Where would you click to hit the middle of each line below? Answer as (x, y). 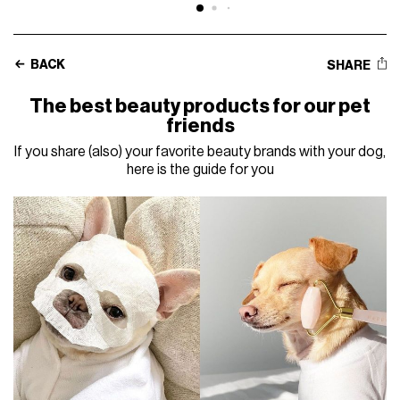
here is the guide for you (200, 169)
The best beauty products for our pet (200, 106)
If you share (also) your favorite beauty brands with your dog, (200, 151)
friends (200, 125)
